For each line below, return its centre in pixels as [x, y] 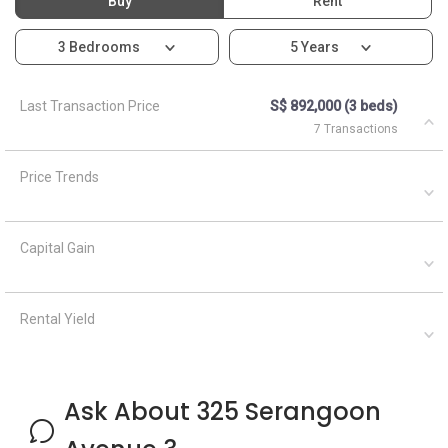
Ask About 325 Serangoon [222, 411]
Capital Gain [57, 247]
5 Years [314, 46]
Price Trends [59, 176]
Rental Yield [57, 318]
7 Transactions [356, 128]
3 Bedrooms [100, 46]
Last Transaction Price [90, 105]
